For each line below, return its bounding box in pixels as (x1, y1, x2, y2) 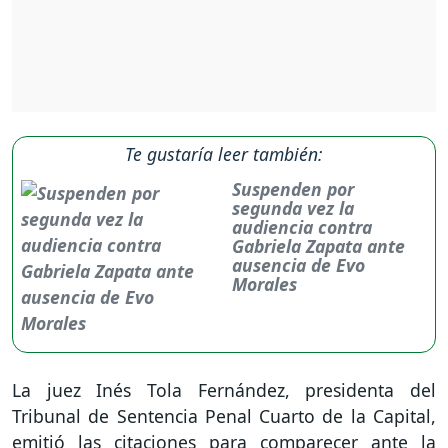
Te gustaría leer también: (125, 141, 323, 166)
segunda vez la (232, 195, 355, 220)
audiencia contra (232, 214, 373, 239)
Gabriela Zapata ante (232, 233, 406, 258)
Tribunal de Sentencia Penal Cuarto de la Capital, (12, 403, 436, 428)
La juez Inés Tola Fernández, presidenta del (12, 377, 436, 402)
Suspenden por (232, 176, 355, 201)
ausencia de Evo (232, 252, 366, 277)
